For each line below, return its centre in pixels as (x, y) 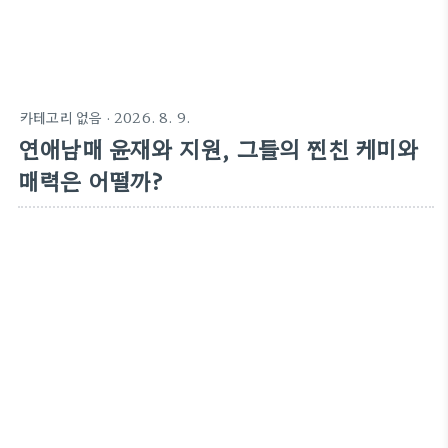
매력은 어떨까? (91, 180)
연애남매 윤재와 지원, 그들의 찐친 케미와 (218, 148)
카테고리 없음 (61, 117)
